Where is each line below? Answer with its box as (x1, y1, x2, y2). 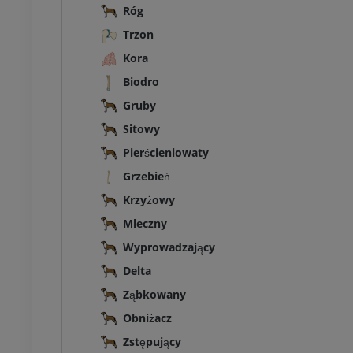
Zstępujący (123, 334, 181, 350)
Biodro (123, 74, 159, 90)
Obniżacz (123, 310, 172, 326)
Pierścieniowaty (123, 145, 209, 161)
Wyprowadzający (123, 240, 215, 255)
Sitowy (123, 121, 160, 137)
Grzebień (123, 169, 170, 184)
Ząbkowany (123, 287, 186, 303)
